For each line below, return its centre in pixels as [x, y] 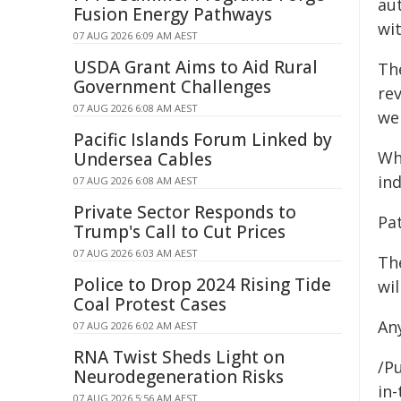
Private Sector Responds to [185, 212]
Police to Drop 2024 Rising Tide [202, 285]
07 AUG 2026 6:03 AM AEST [136, 253]
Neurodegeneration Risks [179, 377]
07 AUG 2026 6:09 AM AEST [136, 35]
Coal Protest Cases [150, 304]
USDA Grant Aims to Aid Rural [196, 67]
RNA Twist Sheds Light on [179, 357]
